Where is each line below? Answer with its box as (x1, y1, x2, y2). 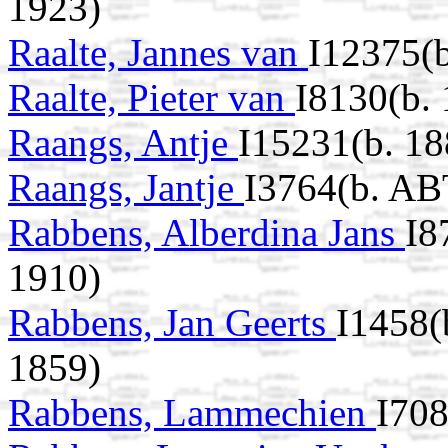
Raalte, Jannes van (8, 31, 308, 75)
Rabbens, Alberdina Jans (8, 211, 405, 255)
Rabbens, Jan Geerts (8, 301, 336, 345)
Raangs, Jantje (8, 166, 244, 210)
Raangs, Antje (8, 121, 238, 165)
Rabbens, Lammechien (8, 391, 376, 435)
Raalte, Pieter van (8, 76, 295, 120)
